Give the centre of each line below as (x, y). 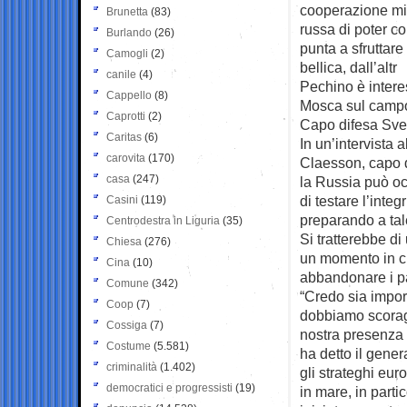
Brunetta (127, 11)
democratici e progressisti (169, 387)
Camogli (127, 53)
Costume (129, 346)
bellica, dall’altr (348, 67)
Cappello (129, 95)
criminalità (132, 367)
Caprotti (126, 116)
